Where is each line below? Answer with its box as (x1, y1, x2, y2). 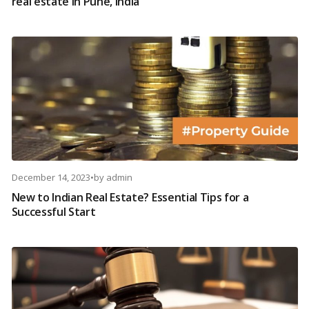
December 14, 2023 (11, 171, 90, 184)
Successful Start (11, 204, 96, 220)
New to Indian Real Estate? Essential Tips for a (11, 190, 249, 206)
